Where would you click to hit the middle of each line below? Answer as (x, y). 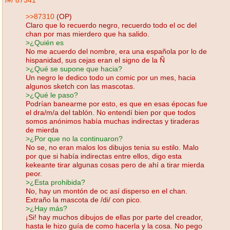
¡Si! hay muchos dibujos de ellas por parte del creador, (114, 217)
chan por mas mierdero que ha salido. (88, 34)
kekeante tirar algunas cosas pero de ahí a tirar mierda (115, 165)
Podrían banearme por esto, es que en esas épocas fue (117, 103)
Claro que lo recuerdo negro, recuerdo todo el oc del (111, 25)
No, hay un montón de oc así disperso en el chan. (107, 191)
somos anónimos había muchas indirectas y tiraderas (112, 121)
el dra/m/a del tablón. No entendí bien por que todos (111, 112)
